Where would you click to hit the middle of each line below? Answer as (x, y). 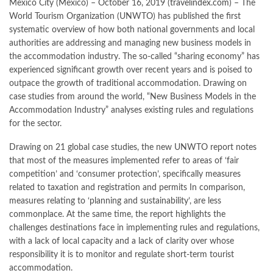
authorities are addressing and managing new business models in (130, 43)
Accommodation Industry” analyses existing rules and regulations (131, 110)
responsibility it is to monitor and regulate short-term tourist (122, 255)
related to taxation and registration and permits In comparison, (127, 188)
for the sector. (35, 124)
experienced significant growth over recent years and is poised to (131, 70)
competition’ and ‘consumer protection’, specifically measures (125, 174)
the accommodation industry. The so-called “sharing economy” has (134, 57)
